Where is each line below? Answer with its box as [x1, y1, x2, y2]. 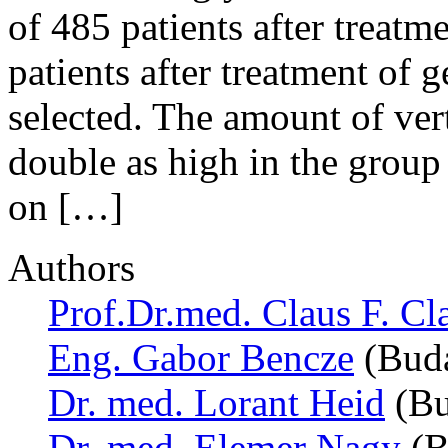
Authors [8, 245, 135, 289]
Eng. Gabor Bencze [48, 335, 354, 379]
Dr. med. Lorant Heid [48, 380, 385, 424]
